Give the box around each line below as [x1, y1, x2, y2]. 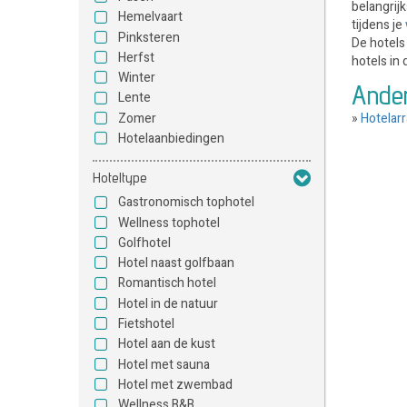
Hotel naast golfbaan [118, 253, 234, 273]
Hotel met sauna [118, 354, 210, 374]
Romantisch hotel [118, 273, 216, 293]
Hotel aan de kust [118, 334, 215, 354]
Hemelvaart [118, 7, 183, 27]
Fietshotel [118, 314, 174, 334]
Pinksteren [118, 27, 180, 47]
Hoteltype [93, 169, 147, 187]
